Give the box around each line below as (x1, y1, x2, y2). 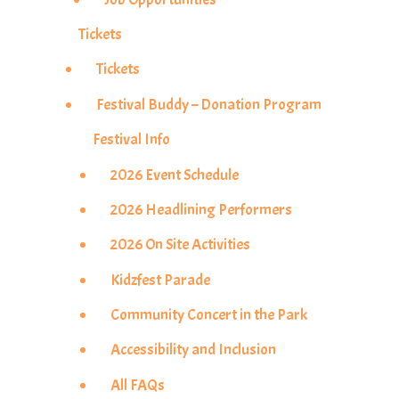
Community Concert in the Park (110, 305, 307, 324)
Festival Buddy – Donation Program (95, 94, 322, 114)
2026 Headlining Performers (110, 199, 292, 219)
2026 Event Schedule (110, 164, 239, 184)
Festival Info (92, 129, 170, 150)
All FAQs (110, 374, 165, 395)
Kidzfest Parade (110, 269, 210, 289)
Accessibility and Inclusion (110, 339, 276, 360)
